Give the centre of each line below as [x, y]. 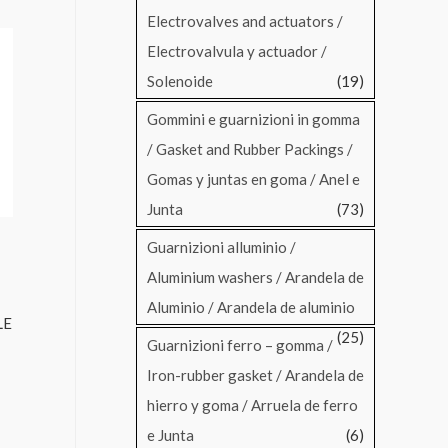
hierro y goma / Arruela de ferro [252, 405]
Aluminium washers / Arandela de [255, 277]
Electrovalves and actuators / [245, 21]
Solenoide [180, 81]
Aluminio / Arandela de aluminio [251, 307]
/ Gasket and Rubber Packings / [250, 149]
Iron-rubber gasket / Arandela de [255, 375]
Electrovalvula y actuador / [237, 51]
